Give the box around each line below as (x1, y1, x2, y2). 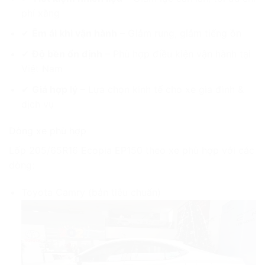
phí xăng (21, 7, 60, 19)
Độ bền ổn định (31, 47, 102, 60)
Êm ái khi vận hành (31, 27, 117, 40)
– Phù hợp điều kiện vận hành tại (102, 47, 251, 60)
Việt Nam (21, 62, 63, 75)
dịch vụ (21, 98, 54, 110)
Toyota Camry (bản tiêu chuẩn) (21, 186, 161, 199)
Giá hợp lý (31, 83, 77, 95)
